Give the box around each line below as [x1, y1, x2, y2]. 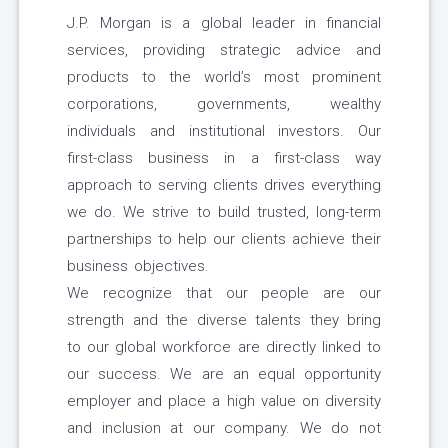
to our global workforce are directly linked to [67, 338, 381, 357]
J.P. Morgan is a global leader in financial [67, 14, 381, 33]
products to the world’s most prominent [67, 68, 381, 87]
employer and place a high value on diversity [67, 392, 381, 411]
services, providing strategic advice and [67, 41, 381, 60]
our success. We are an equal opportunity [67, 365, 381, 384]
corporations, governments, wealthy [67, 95, 381, 114]
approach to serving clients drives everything [67, 176, 381, 195]
